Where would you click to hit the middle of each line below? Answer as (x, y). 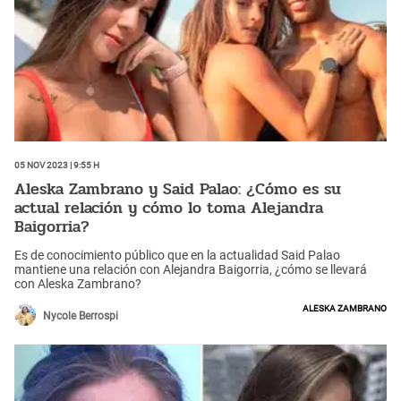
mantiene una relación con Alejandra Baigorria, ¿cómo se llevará (191, 269)
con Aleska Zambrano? (79, 283)
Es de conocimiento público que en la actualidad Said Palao (177, 255)
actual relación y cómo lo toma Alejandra (169, 208)
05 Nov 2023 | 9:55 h (57, 163)
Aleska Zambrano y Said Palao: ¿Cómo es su (178, 189)
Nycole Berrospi (81, 316)
